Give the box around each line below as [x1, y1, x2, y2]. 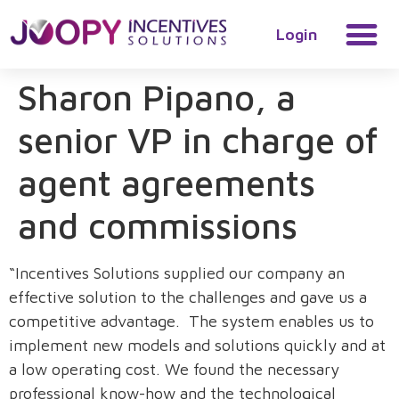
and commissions [18, 204, 297, 246]
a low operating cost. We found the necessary [9, 360, 339, 379]
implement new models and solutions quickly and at [9, 336, 386, 354]
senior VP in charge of [18, 118, 378, 160]
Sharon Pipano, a [18, 76, 296, 118]
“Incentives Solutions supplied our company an [9, 264, 345, 282]
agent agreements [18, 161, 315, 203]
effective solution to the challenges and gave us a [9, 288, 367, 306]
